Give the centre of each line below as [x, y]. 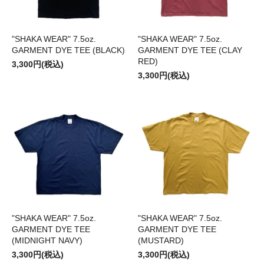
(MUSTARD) [161, 241]
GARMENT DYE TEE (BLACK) [68, 50]
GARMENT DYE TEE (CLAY [190, 50]
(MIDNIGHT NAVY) [47, 241]
